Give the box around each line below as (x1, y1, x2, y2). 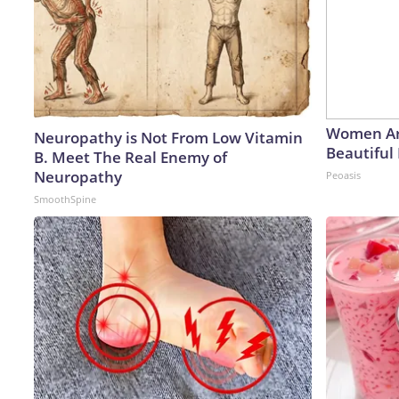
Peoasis (326, 167, 361, 182)
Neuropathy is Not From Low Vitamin (34, 126, 303, 148)
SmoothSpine (34, 191, 96, 206)
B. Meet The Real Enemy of (34, 146, 227, 167)
